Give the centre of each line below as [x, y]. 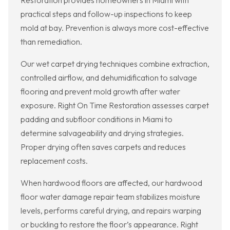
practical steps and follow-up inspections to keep [106, 14]
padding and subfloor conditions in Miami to [97, 119]
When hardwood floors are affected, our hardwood [111, 183]
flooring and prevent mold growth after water [100, 92]
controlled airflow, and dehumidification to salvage [109, 78]
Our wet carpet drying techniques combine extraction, [115, 64]
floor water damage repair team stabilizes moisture [110, 197]
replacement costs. [54, 161]
